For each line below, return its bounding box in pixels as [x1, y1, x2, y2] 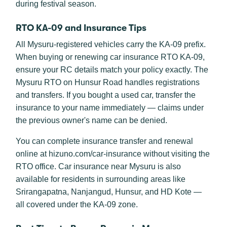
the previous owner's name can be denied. [16, 116, 167, 125]
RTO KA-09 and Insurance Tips [16, 23, 146, 33]
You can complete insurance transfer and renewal [16, 137, 193, 145]
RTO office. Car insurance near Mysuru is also [16, 162, 181, 171]
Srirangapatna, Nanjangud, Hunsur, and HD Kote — [16, 187, 202, 196]
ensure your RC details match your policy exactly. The [16, 65, 208, 74]
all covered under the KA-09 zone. [16, 200, 138, 209]
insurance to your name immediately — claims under [16, 103, 204, 112]
